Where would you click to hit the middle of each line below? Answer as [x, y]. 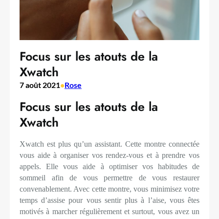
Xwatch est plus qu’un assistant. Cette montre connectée [109, 144]
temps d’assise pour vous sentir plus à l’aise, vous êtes [109, 200]
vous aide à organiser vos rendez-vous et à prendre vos [109, 155]
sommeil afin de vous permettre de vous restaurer [109, 178]
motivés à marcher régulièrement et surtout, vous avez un [109, 212]
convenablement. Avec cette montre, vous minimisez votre [109, 189]
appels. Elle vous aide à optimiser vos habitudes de [109, 167]
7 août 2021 [40, 85]
